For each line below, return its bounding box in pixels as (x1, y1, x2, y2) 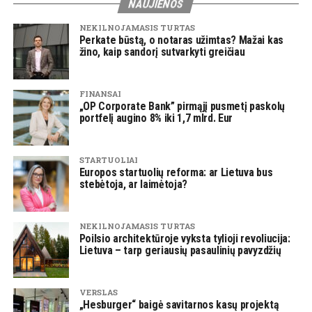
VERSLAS (79, 287, 118, 297)
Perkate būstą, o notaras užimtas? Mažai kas (79, 33, 283, 47)
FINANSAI (79, 88, 121, 99)
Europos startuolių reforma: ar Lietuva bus (79, 166, 273, 179)
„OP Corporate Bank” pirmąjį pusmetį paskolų (79, 100, 285, 113)
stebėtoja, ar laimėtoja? (79, 178, 187, 191)
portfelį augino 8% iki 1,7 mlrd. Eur (79, 111, 233, 125)
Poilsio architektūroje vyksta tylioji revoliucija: (79, 232, 290, 245)
